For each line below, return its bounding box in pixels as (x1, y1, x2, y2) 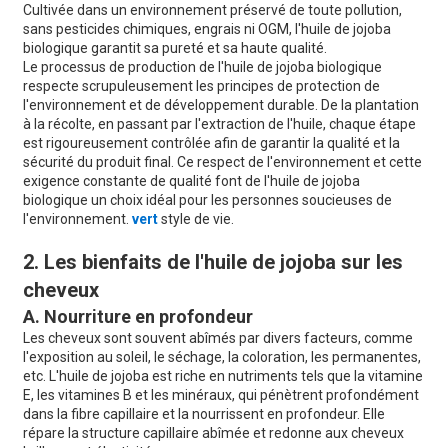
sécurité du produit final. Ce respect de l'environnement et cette (22, 154, 422, 171)
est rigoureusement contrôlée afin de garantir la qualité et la (22, 135, 400, 152)
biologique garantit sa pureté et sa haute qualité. (22, 40, 327, 57)
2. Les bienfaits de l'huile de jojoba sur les (22, 250, 403, 275)
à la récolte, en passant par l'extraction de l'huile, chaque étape (22, 116, 416, 133)
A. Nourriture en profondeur (22, 306, 253, 328)
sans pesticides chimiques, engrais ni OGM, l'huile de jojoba (22, 21, 391, 38)
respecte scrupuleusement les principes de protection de (22, 78, 380, 95)
